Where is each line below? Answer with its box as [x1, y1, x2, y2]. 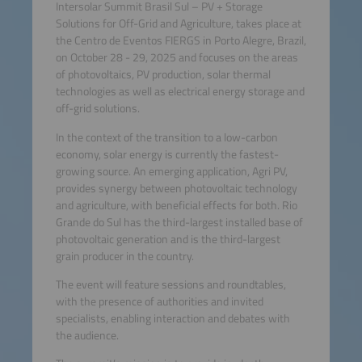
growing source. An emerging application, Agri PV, [55, 162, 288, 180]
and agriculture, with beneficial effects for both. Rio [55, 196, 297, 214]
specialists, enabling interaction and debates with [55, 309, 290, 327]
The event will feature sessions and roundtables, [55, 275, 286, 293]
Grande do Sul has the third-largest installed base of [55, 213, 303, 231]
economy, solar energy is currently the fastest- [55, 145, 279, 163]
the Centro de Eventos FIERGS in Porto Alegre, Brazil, [55, 32, 306, 50]
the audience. [55, 326, 119, 344]
